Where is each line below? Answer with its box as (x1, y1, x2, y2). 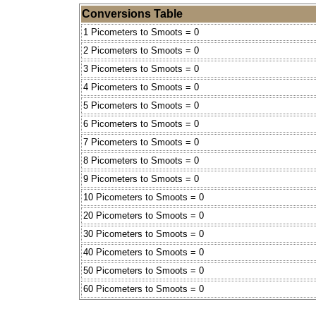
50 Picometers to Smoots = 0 (83, 265, 204, 276)
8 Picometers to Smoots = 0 (83, 155, 199, 166)
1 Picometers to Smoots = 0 (83, 27, 199, 38)
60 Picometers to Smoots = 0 (83, 284, 204, 295)
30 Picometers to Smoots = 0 (83, 229, 204, 240)
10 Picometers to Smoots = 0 (83, 192, 204, 203)
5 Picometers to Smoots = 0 (83, 100, 199, 111)
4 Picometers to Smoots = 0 (83, 82, 199, 93)
